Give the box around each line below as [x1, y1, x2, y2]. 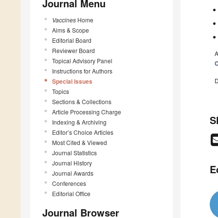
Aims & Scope [52, 25, 89, 34]
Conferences [52, 179, 86, 187]
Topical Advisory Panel [52, 56, 112, 65]
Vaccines [52, 15, 76, 24]
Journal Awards [52, 168, 93, 177]
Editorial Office [52, 189, 91, 198]
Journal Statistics [52, 148, 97, 157]
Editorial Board [52, 36, 91, 44]
